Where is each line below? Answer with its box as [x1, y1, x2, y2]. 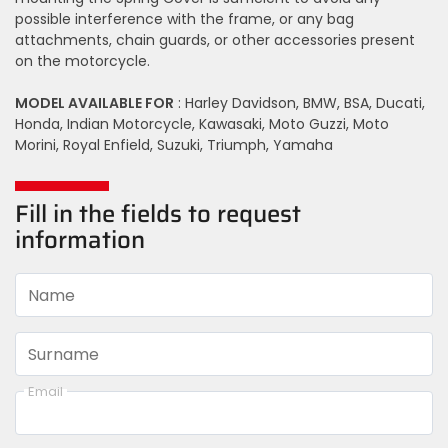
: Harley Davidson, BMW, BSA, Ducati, [174, 95, 425, 113]
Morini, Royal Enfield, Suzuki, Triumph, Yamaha [15, 137, 333, 155]
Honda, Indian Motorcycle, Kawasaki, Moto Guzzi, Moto [15, 116, 389, 134]
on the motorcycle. [15, 53, 150, 71]
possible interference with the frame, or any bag [15, 11, 354, 29]
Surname [28, 344, 99, 364]
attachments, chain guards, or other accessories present [15, 32, 415, 50]
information [15, 226, 145, 254]
